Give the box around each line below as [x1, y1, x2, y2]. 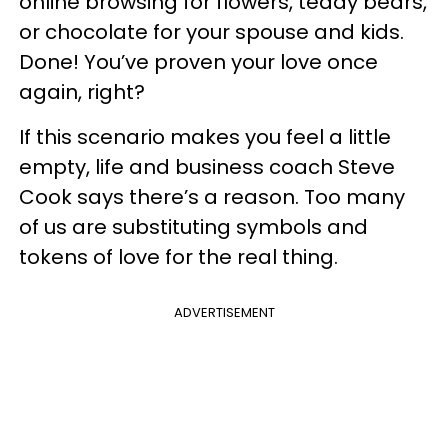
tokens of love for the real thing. [19, 243, 338, 271]
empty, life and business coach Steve [19, 153, 395, 181]
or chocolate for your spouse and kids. [19, 18, 404, 46]
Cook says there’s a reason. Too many [19, 183, 405, 211]
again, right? [19, 78, 155, 106]
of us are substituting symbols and [19, 213, 368, 241]
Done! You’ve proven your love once [19, 48, 378, 76]
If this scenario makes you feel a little [19, 123, 391, 151]
